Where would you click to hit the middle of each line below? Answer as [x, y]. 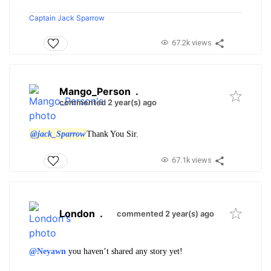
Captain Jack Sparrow [67, 18]
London [77, 214]
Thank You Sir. [112, 134]
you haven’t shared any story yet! [124, 252]
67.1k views [191, 160]
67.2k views [191, 42]
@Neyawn [47, 252]
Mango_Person [95, 91]
